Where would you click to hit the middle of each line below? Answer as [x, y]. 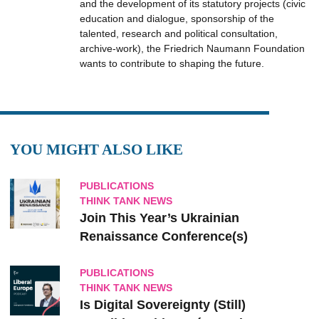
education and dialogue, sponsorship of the [177, 19]
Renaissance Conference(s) [164, 237]
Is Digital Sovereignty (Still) [163, 305]
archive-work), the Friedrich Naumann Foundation [192, 49]
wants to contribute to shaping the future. [172, 64]
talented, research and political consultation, [179, 34]
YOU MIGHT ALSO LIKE [96, 150]
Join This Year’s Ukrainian [159, 218]
